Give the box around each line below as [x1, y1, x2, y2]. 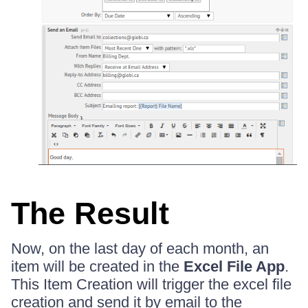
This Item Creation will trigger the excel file [11, 275, 291, 293]
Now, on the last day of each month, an [11, 239, 269, 257]
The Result [11, 195, 169, 231]
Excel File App [184, 257, 285, 275]
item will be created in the [11, 257, 184, 275]
